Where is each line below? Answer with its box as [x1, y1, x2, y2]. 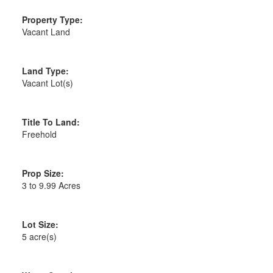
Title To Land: [21, 116, 80, 129]
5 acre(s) [21, 230, 57, 243]
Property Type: [21, 13, 83, 26]
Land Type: [21, 65, 69, 77]
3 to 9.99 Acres [21, 179, 80, 192]
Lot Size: [21, 218, 58, 231]
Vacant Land [21, 26, 70, 38]
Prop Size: [21, 167, 64, 180]
